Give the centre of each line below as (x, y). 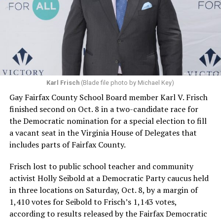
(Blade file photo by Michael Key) (127, 83)
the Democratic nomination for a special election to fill (108, 121)
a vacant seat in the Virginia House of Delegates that (103, 133)
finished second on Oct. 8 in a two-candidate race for (104, 109)
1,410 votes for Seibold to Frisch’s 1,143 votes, (93, 202)
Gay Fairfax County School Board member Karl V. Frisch (108, 97)
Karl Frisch (63, 83)
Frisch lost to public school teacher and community (101, 166)
